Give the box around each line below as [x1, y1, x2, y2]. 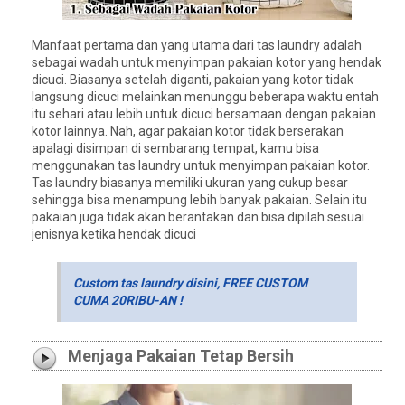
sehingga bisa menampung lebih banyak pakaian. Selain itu [32, 192, 367, 207]
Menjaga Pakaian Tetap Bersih [68, 345, 294, 365]
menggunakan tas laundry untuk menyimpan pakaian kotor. [32, 157, 370, 173]
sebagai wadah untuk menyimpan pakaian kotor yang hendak [32, 54, 381, 70]
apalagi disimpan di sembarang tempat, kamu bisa [32, 140, 319, 155]
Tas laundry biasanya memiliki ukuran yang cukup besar [32, 174, 348, 190]
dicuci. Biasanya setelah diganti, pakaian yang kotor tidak [32, 71, 353, 87]
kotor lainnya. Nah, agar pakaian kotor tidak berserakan [32, 123, 344, 138]
